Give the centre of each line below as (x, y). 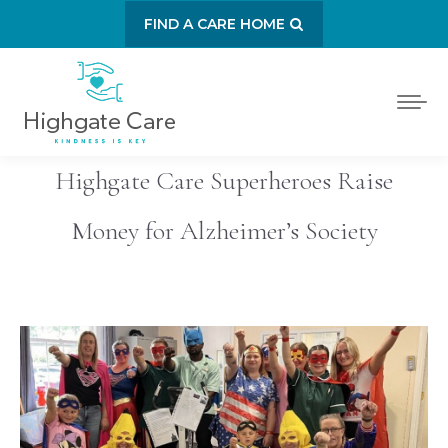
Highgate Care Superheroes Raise (224, 180)
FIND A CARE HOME (214, 24)
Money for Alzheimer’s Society (224, 230)
